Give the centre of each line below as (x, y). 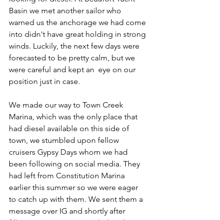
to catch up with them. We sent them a (77, 199)
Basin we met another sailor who (66, 11)
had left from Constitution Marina (68, 176)
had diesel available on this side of (70, 128)
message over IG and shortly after (68, 211)
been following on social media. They (75, 164)
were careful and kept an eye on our (73, 69)
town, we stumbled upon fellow (65, 140)
